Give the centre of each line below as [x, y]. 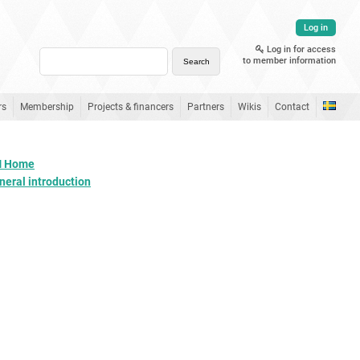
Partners [206, 107]
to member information [289, 61]
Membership [47, 107]
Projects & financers [131, 107]
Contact [292, 107]
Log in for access [300, 49]
